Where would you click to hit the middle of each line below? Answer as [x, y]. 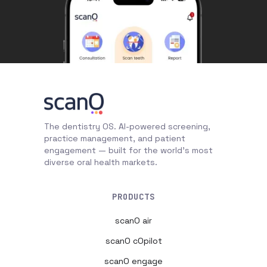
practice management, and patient [115, 138]
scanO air [133, 220]
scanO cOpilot [133, 240]
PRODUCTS [133, 196]
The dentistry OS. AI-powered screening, [127, 126]
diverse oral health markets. [101, 162]
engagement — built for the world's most [128, 150]
